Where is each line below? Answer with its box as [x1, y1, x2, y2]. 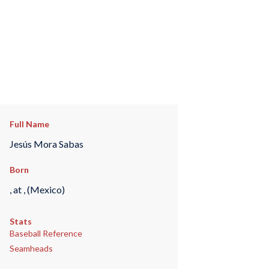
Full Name [9, 119, 49, 129]
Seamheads [9, 243, 53, 254]
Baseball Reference [9, 228, 82, 239]
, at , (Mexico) [9, 183, 65, 195]
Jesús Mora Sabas [9, 138, 83, 150]
